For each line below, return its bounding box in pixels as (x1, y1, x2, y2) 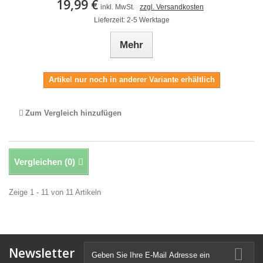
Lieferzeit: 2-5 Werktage (93, 16, 170, 24)
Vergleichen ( (14, 157, 68, 167)
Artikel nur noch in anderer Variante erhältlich (48, 75, 215, 84)
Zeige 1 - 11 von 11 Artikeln (9, 188, 101, 197)
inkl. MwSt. (100, 3, 134, 11)
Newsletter (9, 245, 75, 261)
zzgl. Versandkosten (140, 3, 204, 11)
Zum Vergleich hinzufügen (25, 109, 122, 117)
